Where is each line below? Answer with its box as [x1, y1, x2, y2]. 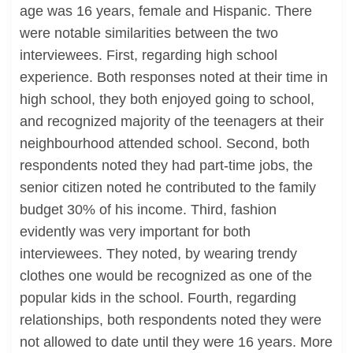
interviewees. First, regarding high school [20, 47, 277, 63]
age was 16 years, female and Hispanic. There [20, 3, 312, 19]
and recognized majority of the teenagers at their [20, 113, 324, 129]
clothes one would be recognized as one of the [20, 268, 312, 284]
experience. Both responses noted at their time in [20, 69, 328, 85]
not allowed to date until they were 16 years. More [20, 334, 333, 350]
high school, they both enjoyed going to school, [20, 91, 314, 107]
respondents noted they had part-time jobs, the [20, 158, 313, 173]
